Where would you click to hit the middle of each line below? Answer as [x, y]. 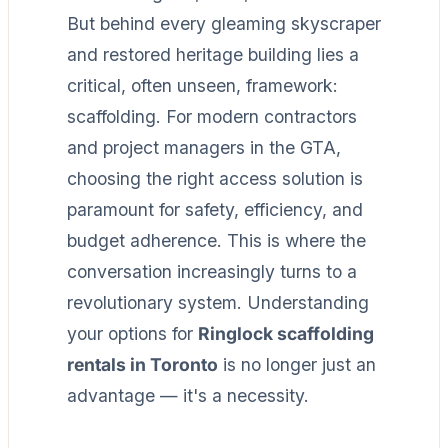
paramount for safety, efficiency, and [215, 209]
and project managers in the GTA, [204, 147]
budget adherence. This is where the [216, 240]
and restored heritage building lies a [213, 54]
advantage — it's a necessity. [188, 395]
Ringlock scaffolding [286, 333]
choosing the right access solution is [215, 178]
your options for [132, 333]
